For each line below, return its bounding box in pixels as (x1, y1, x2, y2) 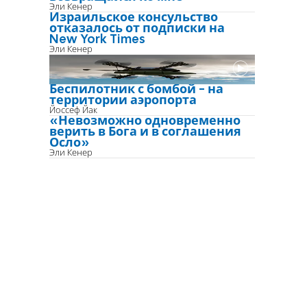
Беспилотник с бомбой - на (49, 83, 223, 96)
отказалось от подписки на (49, 22, 225, 35)
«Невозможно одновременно (49, 114, 241, 127)
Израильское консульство (49, 11, 218, 24)
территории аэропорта (49, 94, 197, 107)
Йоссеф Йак (49, 106, 97, 115)
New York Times (49, 33, 145, 46)
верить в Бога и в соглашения (49, 125, 241, 138)
